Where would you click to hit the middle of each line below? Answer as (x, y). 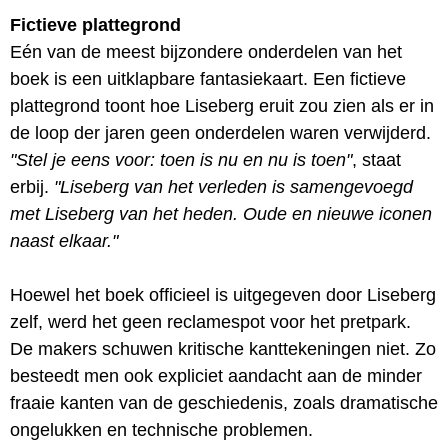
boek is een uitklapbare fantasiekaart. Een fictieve (208, 78)
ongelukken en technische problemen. (161, 429)
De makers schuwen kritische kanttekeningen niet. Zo (223, 348)
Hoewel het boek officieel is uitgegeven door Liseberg (223, 294)
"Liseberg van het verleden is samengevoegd (233, 186)
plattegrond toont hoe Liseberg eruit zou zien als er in (222, 105)
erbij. (32, 186)
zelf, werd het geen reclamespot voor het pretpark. (210, 321)
